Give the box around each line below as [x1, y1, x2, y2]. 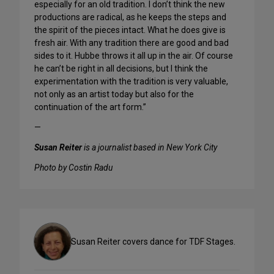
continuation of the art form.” [34, 102, 146, 113]
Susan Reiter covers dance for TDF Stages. [71, 236, 235, 246]
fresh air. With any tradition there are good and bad [34, 38, 229, 48]
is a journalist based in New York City [82, 143, 217, 153]
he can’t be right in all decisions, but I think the [34, 64, 208, 74]
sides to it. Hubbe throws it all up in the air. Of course [34, 51, 233, 61]
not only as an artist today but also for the [34, 89, 194, 100]
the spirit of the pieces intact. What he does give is [34, 25, 226, 35]
